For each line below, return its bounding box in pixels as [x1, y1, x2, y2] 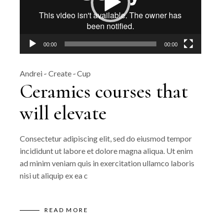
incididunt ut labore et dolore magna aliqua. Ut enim [20, 146, 193, 156]
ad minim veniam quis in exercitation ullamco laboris [20, 158, 195, 168]
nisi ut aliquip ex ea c [20, 171, 88, 181]
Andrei [20, 69, 43, 78]
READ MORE [44, 206, 88, 214]
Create [48, 69, 72, 78]
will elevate [20, 101, 107, 125]
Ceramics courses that [20, 79, 188, 104]
